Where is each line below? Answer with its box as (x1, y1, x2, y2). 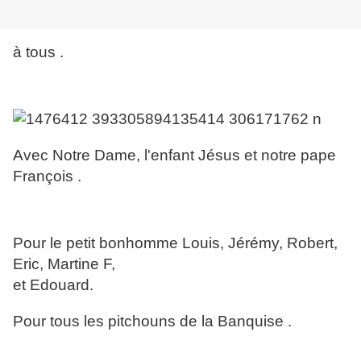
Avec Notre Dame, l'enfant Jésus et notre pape (13, 147, 336, 164)
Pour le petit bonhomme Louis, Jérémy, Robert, (13, 234, 338, 252)
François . (13, 168, 81, 185)
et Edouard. (13, 276, 93, 294)
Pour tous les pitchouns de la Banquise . (13, 313, 292, 330)
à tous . (13, 44, 64, 61)
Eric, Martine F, (13, 255, 115, 273)
